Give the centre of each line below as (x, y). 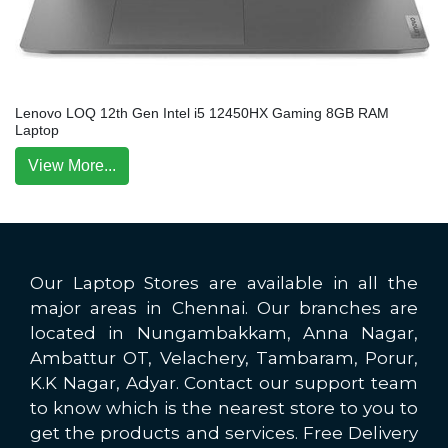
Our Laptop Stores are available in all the (224, 283)
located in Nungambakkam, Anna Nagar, (224, 333)
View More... (72, 165)
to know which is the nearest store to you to (224, 408)
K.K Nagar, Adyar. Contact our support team (224, 383)
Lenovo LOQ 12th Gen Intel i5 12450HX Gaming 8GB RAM (202, 113)
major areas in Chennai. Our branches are (224, 308)
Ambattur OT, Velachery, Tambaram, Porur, (224, 358)
